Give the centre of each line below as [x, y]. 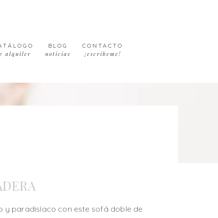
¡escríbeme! [103, 54]
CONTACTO [103, 45]
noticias [58, 54]
